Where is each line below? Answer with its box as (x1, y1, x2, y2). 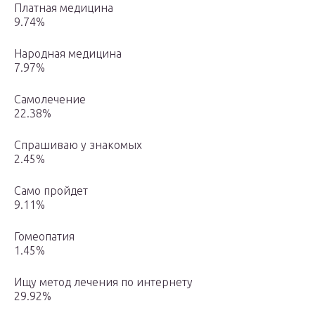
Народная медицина (14, 47, 122, 60)
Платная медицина (14, 1, 113, 15)
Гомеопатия (14, 230, 75, 243)
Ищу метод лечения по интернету (14, 276, 193, 289)
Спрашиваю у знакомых (14, 139, 142, 152)
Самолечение (14, 93, 86, 106)
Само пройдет (14, 184, 88, 198)
